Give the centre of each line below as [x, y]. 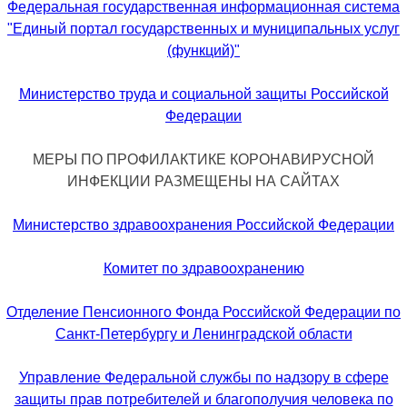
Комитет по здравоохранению [203, 268]
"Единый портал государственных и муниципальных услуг [203, 29]
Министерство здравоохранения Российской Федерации [203, 225]
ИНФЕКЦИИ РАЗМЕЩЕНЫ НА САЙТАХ [203, 181]
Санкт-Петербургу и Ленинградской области [203, 334]
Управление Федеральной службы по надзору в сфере [203, 377]
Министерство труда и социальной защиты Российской [203, 94]
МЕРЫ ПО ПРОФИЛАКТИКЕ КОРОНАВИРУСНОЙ [203, 159]
